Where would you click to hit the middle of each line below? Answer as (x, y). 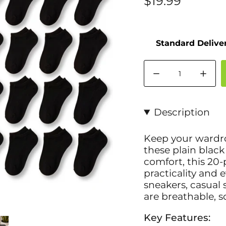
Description (182, 112)
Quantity (159, 64)
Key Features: (177, 217)
